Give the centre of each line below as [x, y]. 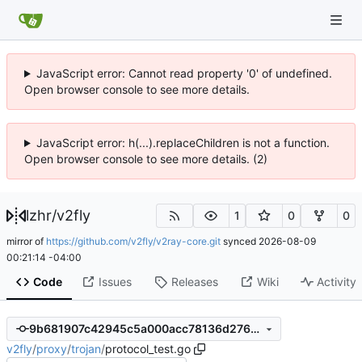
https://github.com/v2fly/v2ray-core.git [133, 241]
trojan [86, 348]
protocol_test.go [148, 348]
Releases [194, 282]
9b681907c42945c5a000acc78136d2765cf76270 [255, 329]
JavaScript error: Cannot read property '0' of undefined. [184, 73]
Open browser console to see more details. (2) [146, 159]
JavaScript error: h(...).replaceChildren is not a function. [183, 143]
